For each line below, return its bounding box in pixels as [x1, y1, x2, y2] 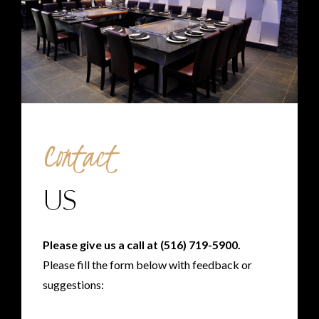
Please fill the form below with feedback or [43, 257, 252, 271]
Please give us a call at [43, 237, 160, 251]
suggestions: [43, 277, 104, 291]
